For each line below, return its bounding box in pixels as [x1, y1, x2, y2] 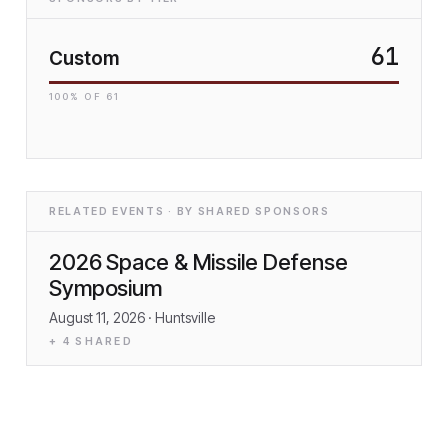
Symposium [49, 274, 163, 301]
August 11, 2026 [49, 309, 145, 327]
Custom [49, 46, 119, 70]
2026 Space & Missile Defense [49, 248, 348, 275]
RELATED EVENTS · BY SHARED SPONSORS [49, 204, 330, 218]
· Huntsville [145, 309, 215, 327]
